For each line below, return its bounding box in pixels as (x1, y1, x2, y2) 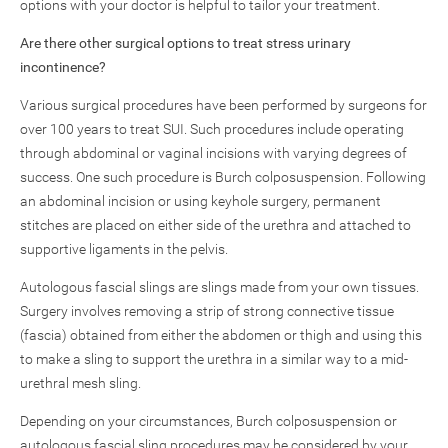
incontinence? (20, 59, 106, 75)
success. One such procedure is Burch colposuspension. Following (20, 169, 426, 185)
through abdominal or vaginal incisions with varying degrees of (20, 145, 407, 161)
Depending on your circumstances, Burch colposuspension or (20, 413, 397, 429)
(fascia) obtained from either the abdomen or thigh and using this (20, 327, 422, 343)
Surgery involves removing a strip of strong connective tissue (20, 303, 394, 319)
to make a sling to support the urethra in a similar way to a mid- (20, 351, 408, 367)
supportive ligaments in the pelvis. (20, 241, 228, 257)
